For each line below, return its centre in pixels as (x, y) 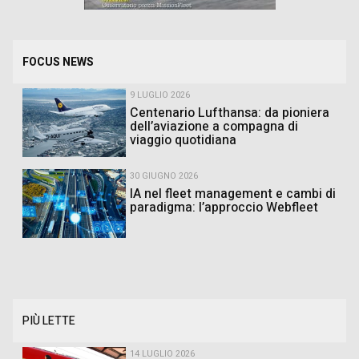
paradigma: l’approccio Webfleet (224, 208)
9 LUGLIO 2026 (160, 95)
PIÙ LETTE (49, 321)
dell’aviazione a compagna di (214, 127)
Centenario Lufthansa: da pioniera (230, 113)
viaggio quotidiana (183, 140)
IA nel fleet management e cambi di (233, 194)
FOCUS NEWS (58, 62)
